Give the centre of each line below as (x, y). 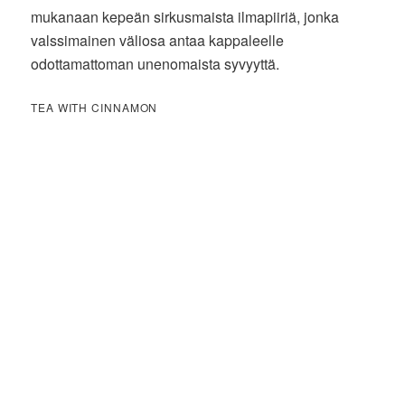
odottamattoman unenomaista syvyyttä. (155, 64)
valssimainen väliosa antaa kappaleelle (158, 41)
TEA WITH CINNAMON (94, 108)
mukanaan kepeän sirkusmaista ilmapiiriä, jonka (185, 17)
